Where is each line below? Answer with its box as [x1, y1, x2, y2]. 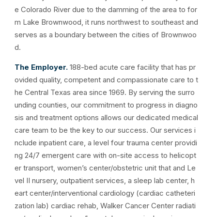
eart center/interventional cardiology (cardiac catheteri [15, 188, 195, 198]
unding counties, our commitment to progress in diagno [15, 100, 198, 109]
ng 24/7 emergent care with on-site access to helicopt [15, 151, 196, 160]
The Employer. [15, 62, 70, 72]
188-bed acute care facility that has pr [70, 62, 196, 72]
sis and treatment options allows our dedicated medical [15, 113, 198, 122]
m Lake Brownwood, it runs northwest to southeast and [15, 17, 198, 27]
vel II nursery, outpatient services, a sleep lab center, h [15, 176, 195, 185]
